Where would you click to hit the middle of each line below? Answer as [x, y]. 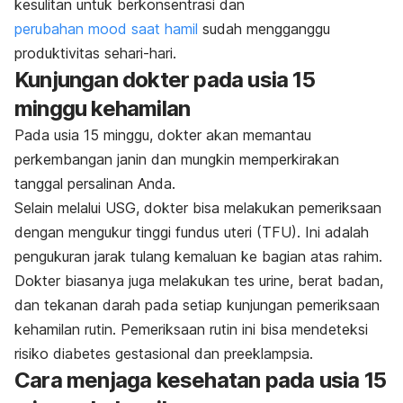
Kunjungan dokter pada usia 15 [165, 80]
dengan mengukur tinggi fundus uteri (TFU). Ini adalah [192, 233]
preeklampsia [267, 354]
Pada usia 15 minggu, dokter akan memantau [163, 135]
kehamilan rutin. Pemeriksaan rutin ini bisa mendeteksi [191, 330]
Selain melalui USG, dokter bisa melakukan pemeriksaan [198, 208]
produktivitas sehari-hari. [95, 54]
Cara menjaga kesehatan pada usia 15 [201, 381]
